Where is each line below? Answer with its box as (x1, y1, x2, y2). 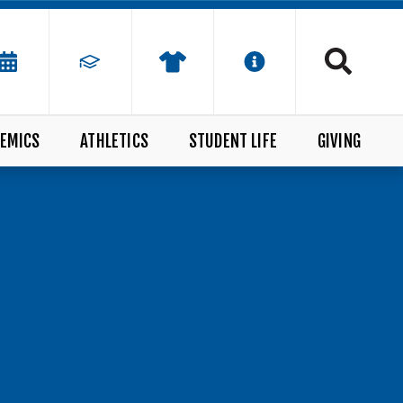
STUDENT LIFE (188, 130, 278, 152)
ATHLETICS (80, 130, 148, 152)
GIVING (317, 130, 361, 152)
